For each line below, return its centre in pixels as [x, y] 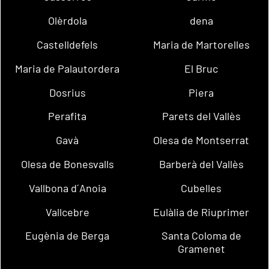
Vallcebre [67, 212]
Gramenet [201, 249]
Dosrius [67, 92]
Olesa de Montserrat [201, 140]
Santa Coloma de [201, 236]
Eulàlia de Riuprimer [201, 212]
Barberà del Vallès [201, 164]
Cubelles [201, 188]
